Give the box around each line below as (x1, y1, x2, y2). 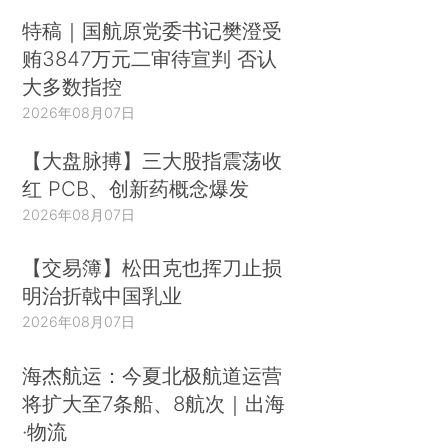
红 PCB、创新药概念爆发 (22, 175, 250, 201)
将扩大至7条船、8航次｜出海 (22, 390, 286, 416)
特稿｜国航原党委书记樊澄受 (22, 17, 283, 43)
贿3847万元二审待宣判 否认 (22, 45, 278, 71)
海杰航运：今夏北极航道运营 (22, 362, 283, 388)
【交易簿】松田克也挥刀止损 (22, 255, 283, 281)
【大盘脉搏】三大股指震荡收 (22, 147, 283, 173)
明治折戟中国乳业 (22, 283, 183, 309)
